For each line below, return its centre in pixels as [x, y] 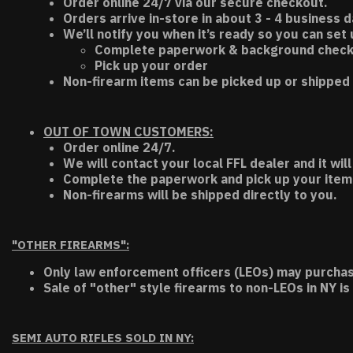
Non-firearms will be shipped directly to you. [200, 195]
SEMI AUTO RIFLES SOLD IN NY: [103, 338]
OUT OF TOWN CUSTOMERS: [128, 132]
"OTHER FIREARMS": [71, 245]
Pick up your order [151, 65]
